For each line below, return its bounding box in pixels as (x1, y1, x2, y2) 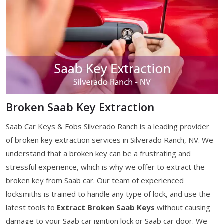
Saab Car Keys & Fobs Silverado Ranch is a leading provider (6, 121, 209, 131)
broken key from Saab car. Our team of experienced (6, 175, 184, 185)
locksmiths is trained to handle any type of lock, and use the (6, 188, 210, 199)
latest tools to (6, 202, 57, 212)
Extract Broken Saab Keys (57, 202, 155, 212)
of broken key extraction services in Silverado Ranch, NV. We (6, 134, 213, 145)
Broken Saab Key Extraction (6, 99, 154, 114)
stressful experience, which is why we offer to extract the (6, 161, 205, 172)
